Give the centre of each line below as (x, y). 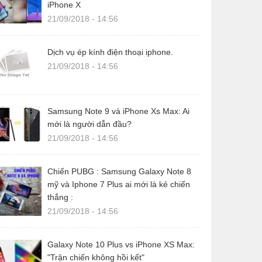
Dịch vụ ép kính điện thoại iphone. (110, 52)
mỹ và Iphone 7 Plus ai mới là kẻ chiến (119, 184)
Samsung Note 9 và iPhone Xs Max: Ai (118, 111)
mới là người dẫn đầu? (89, 124)
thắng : (60, 197)
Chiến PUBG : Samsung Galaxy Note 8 (119, 171)
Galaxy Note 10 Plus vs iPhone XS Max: (121, 244)
